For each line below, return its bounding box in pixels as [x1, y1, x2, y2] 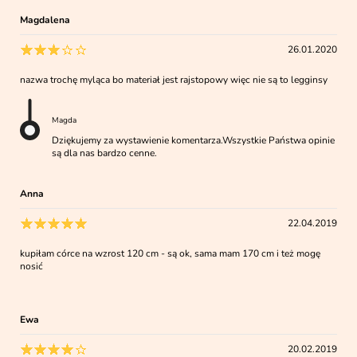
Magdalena [20, 14, 71, 27]
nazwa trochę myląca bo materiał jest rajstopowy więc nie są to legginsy [20, 73, 328, 87]
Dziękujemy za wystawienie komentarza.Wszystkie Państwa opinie [52, 134, 335, 147]
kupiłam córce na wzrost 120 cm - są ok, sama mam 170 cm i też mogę [20, 247, 321, 261]
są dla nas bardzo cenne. [52, 147, 158, 160]
